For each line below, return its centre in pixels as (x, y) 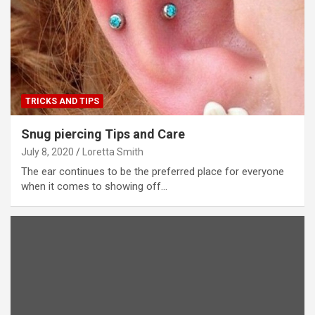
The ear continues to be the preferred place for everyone (153, 171)
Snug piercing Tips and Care (103, 134)
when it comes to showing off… (94, 186)
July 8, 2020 (47, 152)
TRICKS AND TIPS (62, 101)
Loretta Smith (113, 152)
